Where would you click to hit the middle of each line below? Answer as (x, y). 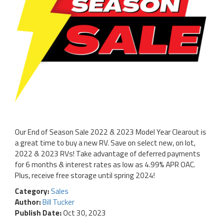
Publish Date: (38, 213)
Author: (29, 202)
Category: (33, 191)
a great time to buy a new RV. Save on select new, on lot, (105, 143)
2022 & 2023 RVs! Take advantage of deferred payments (108, 154)
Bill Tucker (58, 202)
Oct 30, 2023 (84, 213)
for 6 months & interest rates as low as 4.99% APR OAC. (105, 165)
